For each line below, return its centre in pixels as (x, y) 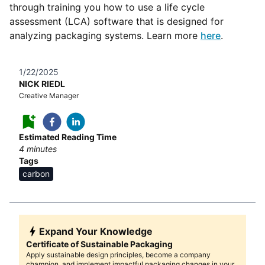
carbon (36, 174)
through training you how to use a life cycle (107, 7)
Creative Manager (49, 96)
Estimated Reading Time (68, 137)
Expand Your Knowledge (96, 232)
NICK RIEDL (42, 84)
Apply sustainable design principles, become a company (118, 255)
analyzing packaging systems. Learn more (105, 36)
